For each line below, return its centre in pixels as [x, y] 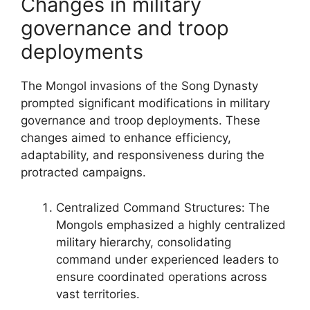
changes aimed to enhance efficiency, [126, 138]
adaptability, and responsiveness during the [143, 155]
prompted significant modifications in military [145, 103]
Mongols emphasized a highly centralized [171, 225]
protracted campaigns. [83, 172]
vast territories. [98, 294]
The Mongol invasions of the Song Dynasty [139, 86]
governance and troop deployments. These [140, 120]
